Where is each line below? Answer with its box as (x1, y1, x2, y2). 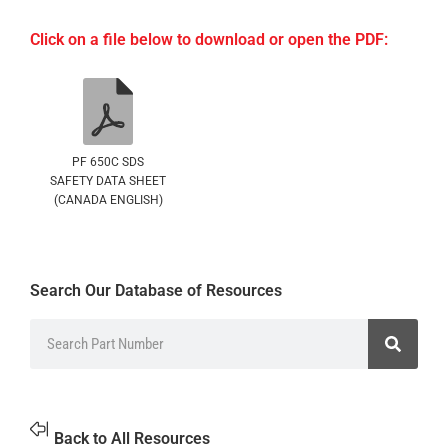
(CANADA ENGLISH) (53, 192, 163, 207)
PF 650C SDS (72, 154, 144, 169)
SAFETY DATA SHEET (50, 173, 166, 188)
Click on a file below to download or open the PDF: (30, 30, 388, 49)
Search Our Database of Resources (30, 280, 282, 300)
